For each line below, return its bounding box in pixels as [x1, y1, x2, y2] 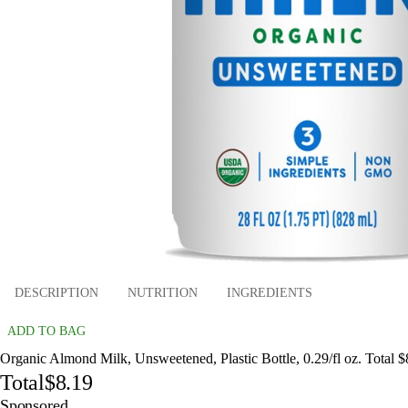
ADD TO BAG [7, 323, 86, 338]
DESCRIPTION [15, 286, 98, 301]
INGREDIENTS [227, 286, 312, 301]
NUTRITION [127, 286, 198, 301]
